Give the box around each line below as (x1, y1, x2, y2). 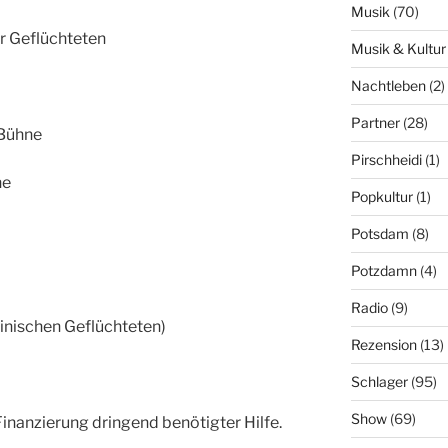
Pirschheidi (350, 150, 422, 168)
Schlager (350, 372, 408, 390)
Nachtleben (350, 76, 426, 94)
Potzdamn (350, 261, 417, 279)
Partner (350, 113, 400, 131)
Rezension (350, 335, 417, 353)
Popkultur (350, 187, 413, 205)
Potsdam (350, 224, 409, 242)
